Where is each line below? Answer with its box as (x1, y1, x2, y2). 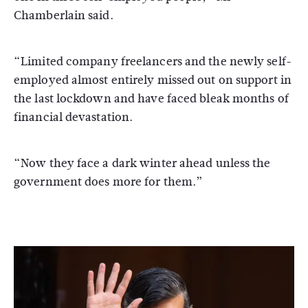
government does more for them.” (14, 173, 203, 190)
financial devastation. (14, 109, 133, 126)
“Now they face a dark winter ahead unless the (14, 155, 271, 172)
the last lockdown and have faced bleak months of (14, 90, 289, 107)
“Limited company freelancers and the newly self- (14, 53, 291, 70)
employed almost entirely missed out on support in (14, 71, 291, 89)
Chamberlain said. (14, 7, 113, 24)
